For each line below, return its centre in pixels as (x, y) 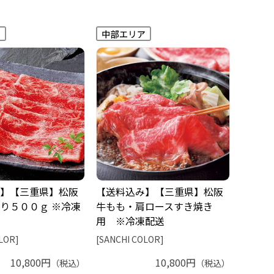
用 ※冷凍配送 (130, 220)
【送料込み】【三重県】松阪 (160, 191)
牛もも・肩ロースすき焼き (154, 206)
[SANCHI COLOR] (130, 239)
